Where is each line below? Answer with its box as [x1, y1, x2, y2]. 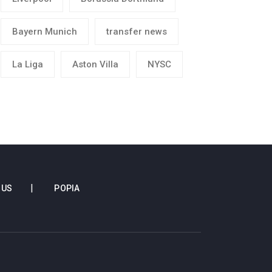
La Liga [12, 59, 43, 70]
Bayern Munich [12, 26, 77, 37]
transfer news [106, 26, 167, 37]
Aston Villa [72, 59, 118, 70]
